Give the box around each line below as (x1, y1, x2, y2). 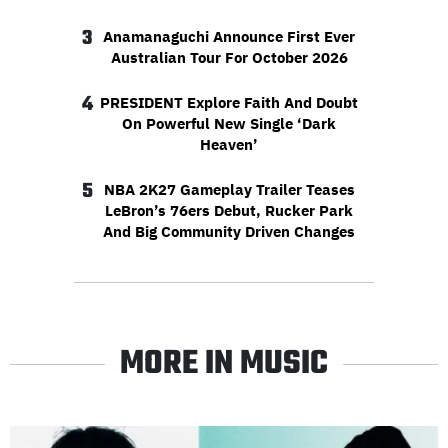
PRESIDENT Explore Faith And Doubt (100, 93, 358, 113)
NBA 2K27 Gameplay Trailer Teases (103, 180, 355, 200)
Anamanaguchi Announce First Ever (103, 27, 355, 47)
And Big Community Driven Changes (103, 222, 355, 242)
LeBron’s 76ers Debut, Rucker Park (105, 201, 353, 221)
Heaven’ (200, 135, 258, 155)
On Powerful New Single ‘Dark (122, 114, 336, 134)
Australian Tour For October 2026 (110, 48, 348, 68)
